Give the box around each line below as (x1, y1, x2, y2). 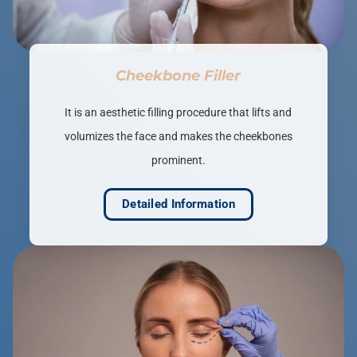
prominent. (151, 154, 206, 167)
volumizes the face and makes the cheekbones (64, 130, 292, 143)
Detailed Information (121, 197, 235, 212)
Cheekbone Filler (116, 67, 241, 85)
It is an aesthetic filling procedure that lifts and (65, 106, 292, 120)
